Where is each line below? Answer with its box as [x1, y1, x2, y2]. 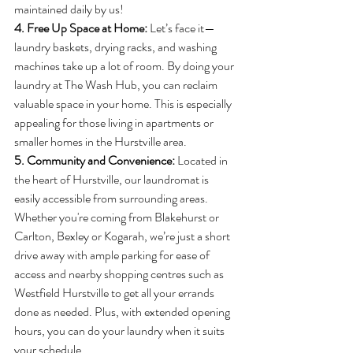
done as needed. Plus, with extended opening [14, 303, 232, 321]
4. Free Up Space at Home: [14, 19, 150, 37]
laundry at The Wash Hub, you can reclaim [14, 76, 220, 94]
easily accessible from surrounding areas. [14, 189, 210, 207]
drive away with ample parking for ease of [14, 246, 212, 264]
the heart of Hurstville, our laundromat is [14, 170, 211, 188]
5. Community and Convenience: [14, 151, 177, 169]
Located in [177, 151, 230, 169]
